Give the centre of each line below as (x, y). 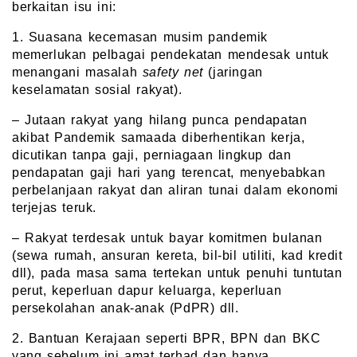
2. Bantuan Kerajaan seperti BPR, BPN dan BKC (167, 339)
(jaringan (233, 73)
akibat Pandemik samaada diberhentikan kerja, (159, 138)
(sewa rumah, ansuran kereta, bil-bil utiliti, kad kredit (177, 256)
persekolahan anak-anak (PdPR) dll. (126, 308)
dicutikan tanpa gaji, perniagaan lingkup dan (152, 155)
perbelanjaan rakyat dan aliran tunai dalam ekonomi (176, 190)
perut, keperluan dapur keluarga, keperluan (147, 291)
